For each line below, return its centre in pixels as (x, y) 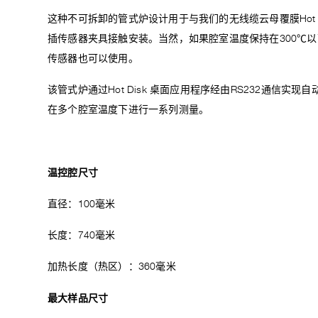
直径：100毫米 (82, 204)
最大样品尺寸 (78, 298)
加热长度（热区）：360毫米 (112, 267)
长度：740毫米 (82, 236)
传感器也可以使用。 (93, 59)
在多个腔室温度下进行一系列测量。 (128, 110)
